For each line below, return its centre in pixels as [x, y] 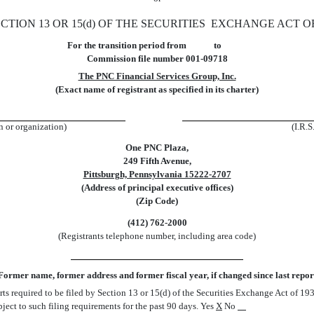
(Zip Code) [157, 201]
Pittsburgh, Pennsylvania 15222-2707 [157, 174]
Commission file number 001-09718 [157, 59]
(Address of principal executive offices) [157, 187]
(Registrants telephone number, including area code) [157, 236]
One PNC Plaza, [157, 148]
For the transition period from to [157, 45]
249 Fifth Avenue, [157, 161]
